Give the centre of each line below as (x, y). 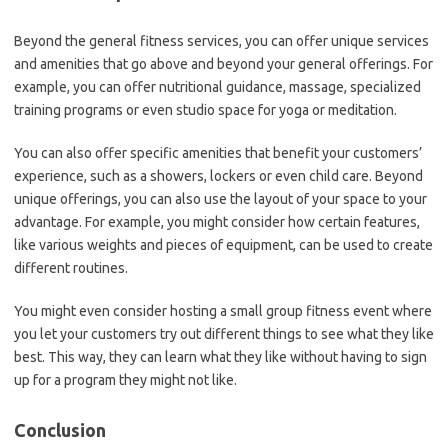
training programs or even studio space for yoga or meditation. (205, 110)
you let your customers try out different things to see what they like (224, 334)
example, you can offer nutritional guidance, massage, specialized (217, 87)
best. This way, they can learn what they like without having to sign (220, 357)
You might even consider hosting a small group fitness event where (223, 311)
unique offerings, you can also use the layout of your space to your (220, 199)
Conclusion (60, 430)
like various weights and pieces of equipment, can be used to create (223, 245)
